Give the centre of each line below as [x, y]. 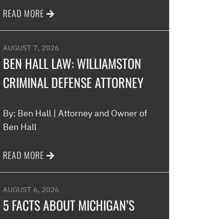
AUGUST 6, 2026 [31, 189]
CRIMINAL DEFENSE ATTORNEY [73, 82]
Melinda [182, 23]
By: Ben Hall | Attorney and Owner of [75, 113]
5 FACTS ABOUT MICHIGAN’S [69, 205]
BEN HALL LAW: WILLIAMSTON [72, 63]
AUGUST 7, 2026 [31, 48]
